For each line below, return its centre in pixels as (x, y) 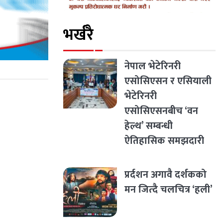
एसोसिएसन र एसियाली (168, 81)
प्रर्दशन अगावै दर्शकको (166, 174)
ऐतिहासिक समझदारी (164, 141)
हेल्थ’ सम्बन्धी (149, 126)
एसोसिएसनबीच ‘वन (161, 111)
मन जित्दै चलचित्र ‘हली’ (168, 189)
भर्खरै (78, 35)
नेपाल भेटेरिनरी (153, 66)
